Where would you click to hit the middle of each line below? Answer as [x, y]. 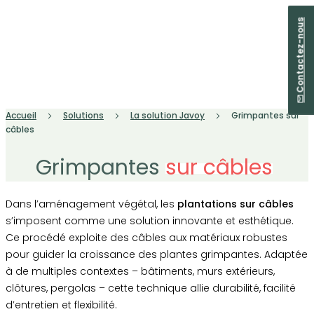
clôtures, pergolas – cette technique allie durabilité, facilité [151, 288]
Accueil [21, 116]
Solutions [83, 116]
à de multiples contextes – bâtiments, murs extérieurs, [140, 272]
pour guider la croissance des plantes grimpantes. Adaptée [157, 255]
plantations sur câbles [235, 204]
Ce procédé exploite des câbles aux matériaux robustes [146, 238]
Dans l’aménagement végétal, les [91, 204]
